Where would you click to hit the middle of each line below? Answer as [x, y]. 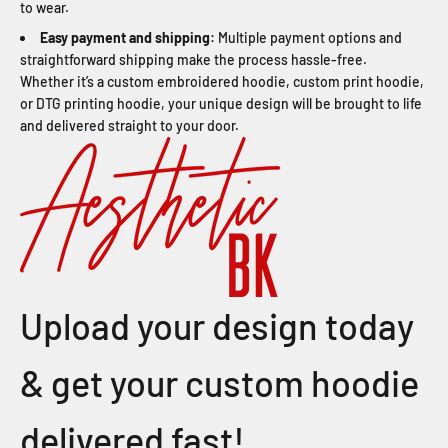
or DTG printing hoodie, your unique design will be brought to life [221, 104]
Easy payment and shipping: [127, 38]
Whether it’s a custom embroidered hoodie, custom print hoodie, [222, 82]
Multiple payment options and [308, 38]
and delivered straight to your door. [129, 126]
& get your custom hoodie [219, 383]
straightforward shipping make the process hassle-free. [193, 60]
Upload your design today [217, 326]
